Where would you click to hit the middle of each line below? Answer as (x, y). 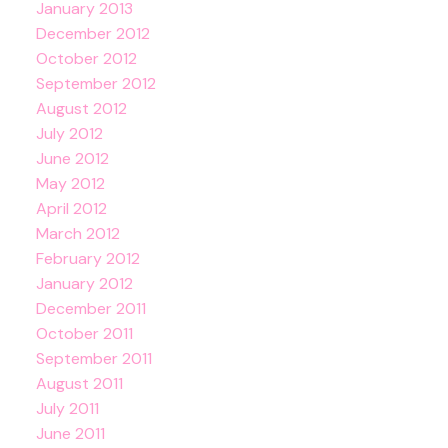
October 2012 (86, 59)
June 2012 (72, 159)
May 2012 (70, 184)
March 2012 (77, 234)
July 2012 (69, 134)
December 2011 (90, 309)
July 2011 (67, 409)
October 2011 (84, 334)
